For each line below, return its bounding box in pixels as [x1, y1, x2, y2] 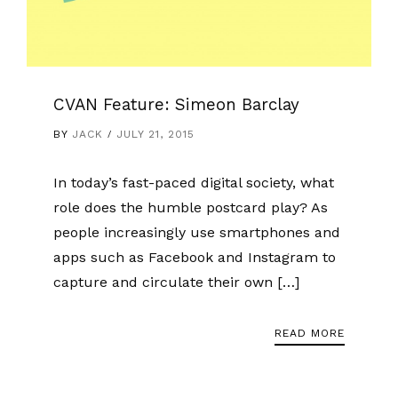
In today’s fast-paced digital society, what [53, 174, 334, 192]
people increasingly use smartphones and [53, 224, 340, 242]
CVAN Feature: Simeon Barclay [53, 95, 299, 115]
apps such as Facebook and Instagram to [53, 249, 336, 267]
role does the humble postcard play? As [53, 199, 328, 217]
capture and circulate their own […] [53, 274, 299, 291]
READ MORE [275, 327, 345, 340]
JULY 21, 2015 [116, 128, 195, 141]
